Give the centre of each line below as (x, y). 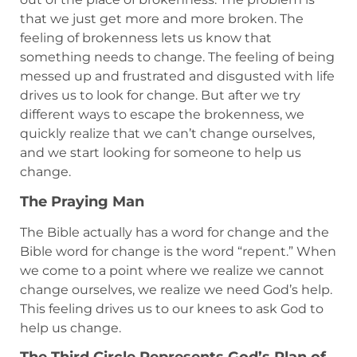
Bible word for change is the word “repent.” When (178, 251)
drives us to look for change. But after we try (160, 96)
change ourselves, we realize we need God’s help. (176, 289)
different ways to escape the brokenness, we (162, 115)
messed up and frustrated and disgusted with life (177, 76)
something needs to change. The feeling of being (177, 57)
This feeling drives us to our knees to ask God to (172, 308)
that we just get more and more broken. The (162, 19)
